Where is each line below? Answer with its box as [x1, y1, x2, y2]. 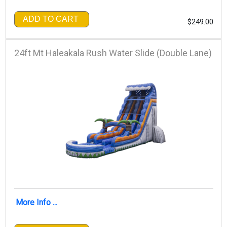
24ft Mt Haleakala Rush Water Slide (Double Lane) [14, 47, 212, 58]
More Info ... [15, 197, 57, 207]
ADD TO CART [22, 14, 79, 23]
